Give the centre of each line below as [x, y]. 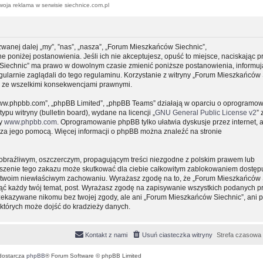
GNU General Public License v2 [206, 112]
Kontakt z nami [106, 235]
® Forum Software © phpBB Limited [93, 255]
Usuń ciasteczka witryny [177, 235]
